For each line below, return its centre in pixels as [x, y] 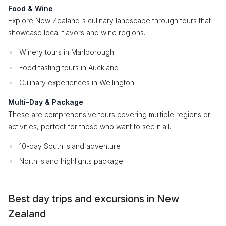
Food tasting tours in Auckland [69, 67]
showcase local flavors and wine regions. [77, 33]
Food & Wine [31, 8]
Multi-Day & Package [46, 102]
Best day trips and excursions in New [94, 199]
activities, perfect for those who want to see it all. [90, 126]
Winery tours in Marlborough [67, 52]
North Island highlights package [71, 161]
